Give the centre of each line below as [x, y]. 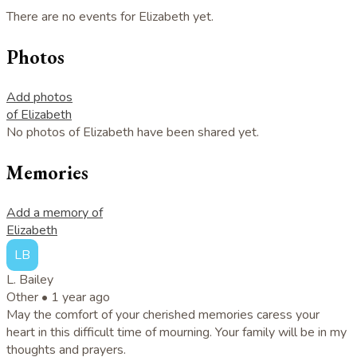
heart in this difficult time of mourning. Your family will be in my [177, 333]
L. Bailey [30, 280]
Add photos [39, 98]
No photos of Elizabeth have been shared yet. [133, 133]
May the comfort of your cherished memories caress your [163, 315]
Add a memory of [55, 213]
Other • [29, 298]
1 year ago [80, 298]
